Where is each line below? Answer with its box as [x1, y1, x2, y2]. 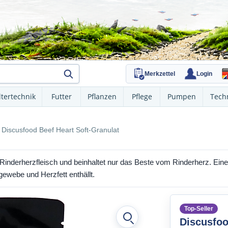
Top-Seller [184, 205, 213, 212]
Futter [51, 92, 72, 101]
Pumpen [167, 92, 196, 101]
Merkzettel [145, 70, 175, 77]
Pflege [131, 92, 152, 101]
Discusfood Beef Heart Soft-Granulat [2, 125, 119, 134]
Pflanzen [88, 92, 117, 101]
